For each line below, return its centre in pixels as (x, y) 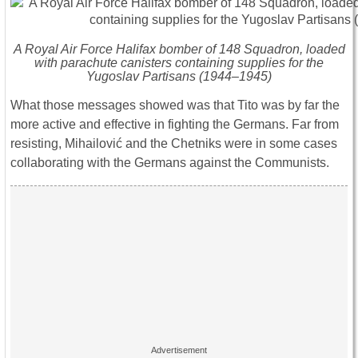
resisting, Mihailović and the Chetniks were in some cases (174, 143)
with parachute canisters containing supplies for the (179, 62)
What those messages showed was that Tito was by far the (175, 105)
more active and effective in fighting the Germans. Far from (175, 124)
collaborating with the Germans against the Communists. (170, 162)
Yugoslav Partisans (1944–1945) (179, 76)
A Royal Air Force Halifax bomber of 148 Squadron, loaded (179, 49)
